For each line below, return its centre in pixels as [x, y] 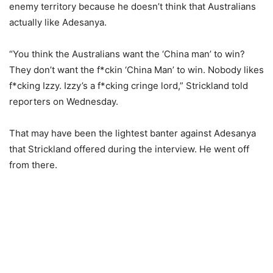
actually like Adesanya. [58, 22]
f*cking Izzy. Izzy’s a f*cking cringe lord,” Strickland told [129, 86]
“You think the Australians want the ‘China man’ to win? [127, 54]
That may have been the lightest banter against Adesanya [133, 133]
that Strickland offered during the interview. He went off [129, 149]
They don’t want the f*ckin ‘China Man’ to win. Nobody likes [136, 70]
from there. [33, 165]
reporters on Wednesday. [64, 101]
